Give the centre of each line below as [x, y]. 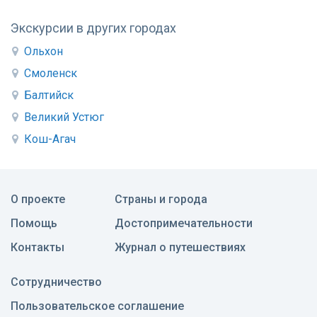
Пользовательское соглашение [97, 306]
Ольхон [44, 52]
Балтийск [49, 96]
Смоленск [51, 74]
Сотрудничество [56, 282]
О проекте [38, 200]
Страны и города [161, 200]
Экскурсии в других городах [93, 28]
